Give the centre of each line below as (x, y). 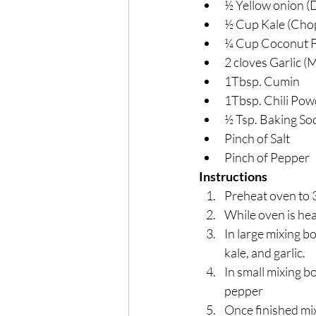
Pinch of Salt (257, 138)
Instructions (233, 176)
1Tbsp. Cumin (262, 81)
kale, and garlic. (265, 253)
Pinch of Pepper (267, 157)
